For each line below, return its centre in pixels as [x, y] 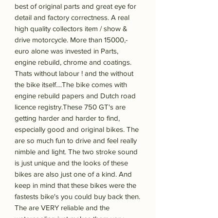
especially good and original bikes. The [77, 129]
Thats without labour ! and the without [74, 73]
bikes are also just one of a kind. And [73, 174]
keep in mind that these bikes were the [75, 185]
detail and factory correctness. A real [72, 18]
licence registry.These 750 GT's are [70, 107]
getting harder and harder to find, [67, 118]
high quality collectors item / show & [71, 29]
